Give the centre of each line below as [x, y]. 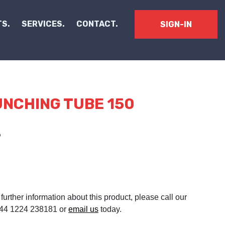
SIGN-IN [176, 24]
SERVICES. [43, 24]
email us [83, 209]
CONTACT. [97, 24]
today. [110, 209]
